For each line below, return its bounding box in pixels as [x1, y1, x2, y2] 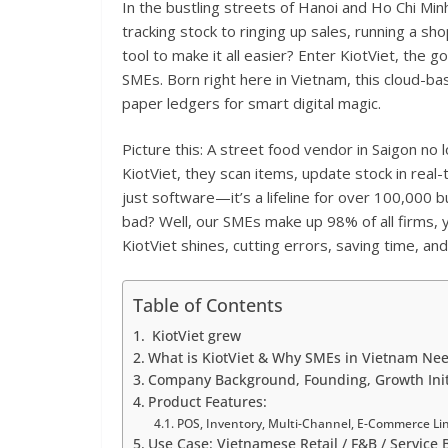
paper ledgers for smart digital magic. [122, 92, 381, 113]
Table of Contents [133, 292, 283, 317]
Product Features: [147, 392, 271, 411]
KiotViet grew [147, 326, 241, 345]
